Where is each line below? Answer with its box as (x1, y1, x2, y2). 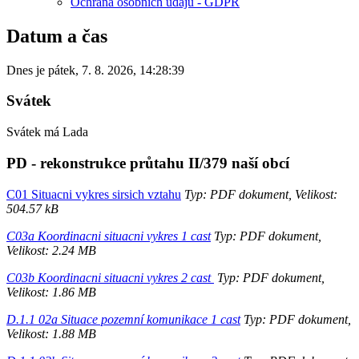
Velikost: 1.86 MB (6, 284, 96, 299)
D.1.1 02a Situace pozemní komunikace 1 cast (6, 312, 240, 326)
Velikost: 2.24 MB (6, 243, 96, 257)
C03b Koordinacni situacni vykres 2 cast (6, 270, 214, 284)
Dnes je (6, 63, 48, 77)
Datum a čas (6, 25, 107, 46)
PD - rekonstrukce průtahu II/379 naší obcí (6, 154, 289, 171)
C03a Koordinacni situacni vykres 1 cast (6, 228, 211, 243)
